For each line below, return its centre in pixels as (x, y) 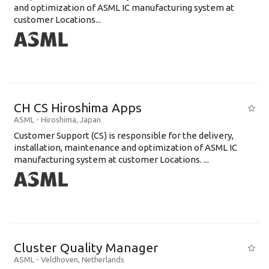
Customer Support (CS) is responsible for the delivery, (124, 135)
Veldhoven (59, 259)
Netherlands (103, 259)
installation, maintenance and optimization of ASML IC (125, 147)
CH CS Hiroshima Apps (78, 107)
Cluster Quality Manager (86, 247)
